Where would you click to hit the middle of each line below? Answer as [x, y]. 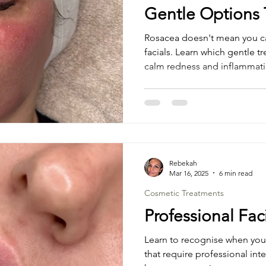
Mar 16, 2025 [189, 173]
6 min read [236, 173]
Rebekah [183, 163]
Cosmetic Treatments [184, 193]
